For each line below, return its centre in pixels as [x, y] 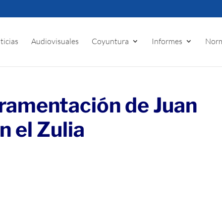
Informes [167, 41]
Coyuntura [111, 41]
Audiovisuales [55, 41]
